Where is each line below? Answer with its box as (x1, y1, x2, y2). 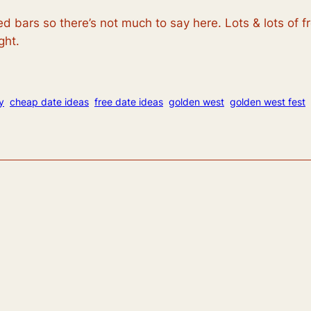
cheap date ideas (10, 95, 89, 108)
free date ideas (94, 95, 163, 108)
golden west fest (230, 95, 305, 108)
